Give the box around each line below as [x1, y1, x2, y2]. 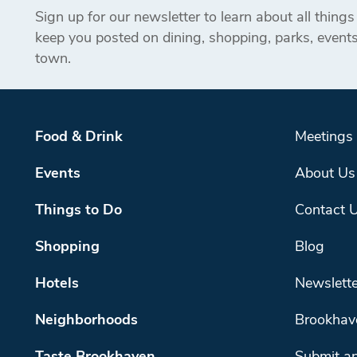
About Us [295, 167, 355, 182]
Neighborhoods [35, 313, 138, 329]
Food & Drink [35, 130, 123, 146]
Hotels [35, 277, 79, 292]
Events [35, 167, 80, 182]
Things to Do [35, 203, 122, 219]
